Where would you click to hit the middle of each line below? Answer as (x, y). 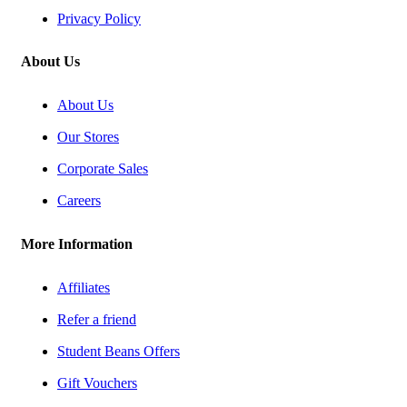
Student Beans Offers (119, 351)
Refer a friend (97, 319)
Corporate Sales (103, 169)
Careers (79, 201)
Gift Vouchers (97, 383)
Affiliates (84, 288)
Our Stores (88, 137)
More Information (77, 243)
